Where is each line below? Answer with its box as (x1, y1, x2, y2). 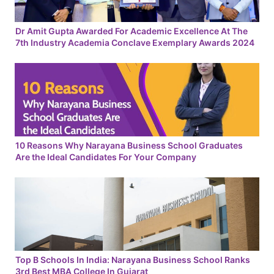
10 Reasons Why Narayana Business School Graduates (15, 139, 243, 150)
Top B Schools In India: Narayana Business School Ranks (15, 254, 250, 265)
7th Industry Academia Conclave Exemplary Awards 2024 (15, 37, 256, 48)
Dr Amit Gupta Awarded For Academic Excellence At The (15, 25, 248, 36)
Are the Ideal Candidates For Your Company (15, 151, 198, 162)
